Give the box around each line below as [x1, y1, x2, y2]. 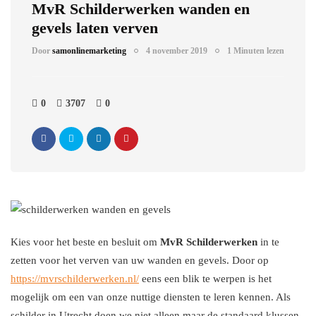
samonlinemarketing [52, 46, 126, 56]
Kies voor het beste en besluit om [11, 236, 160, 248]
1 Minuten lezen [227, 46, 284, 56]
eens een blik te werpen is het [139, 273, 272, 284]
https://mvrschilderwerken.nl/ [11, 273, 139, 284]
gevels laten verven [32, 19, 158, 37]
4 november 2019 [146, 46, 207, 56]
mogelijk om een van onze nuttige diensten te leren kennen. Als [11, 291, 291, 303]
